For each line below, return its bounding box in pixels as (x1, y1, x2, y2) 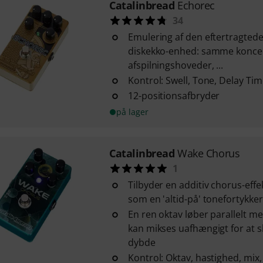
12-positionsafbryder (127, 89, 220, 102)
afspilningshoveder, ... (127, 59, 224, 72)
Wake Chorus (177, 146, 240, 160)
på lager (116, 106, 149, 117)
